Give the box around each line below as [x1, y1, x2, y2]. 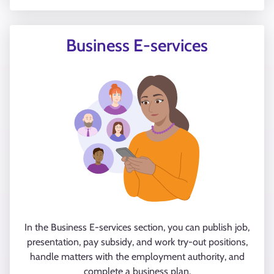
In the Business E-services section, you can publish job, [24, 221, 250, 233]
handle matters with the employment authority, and [29, 251, 245, 262]
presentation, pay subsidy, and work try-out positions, [26, 236, 248, 248]
